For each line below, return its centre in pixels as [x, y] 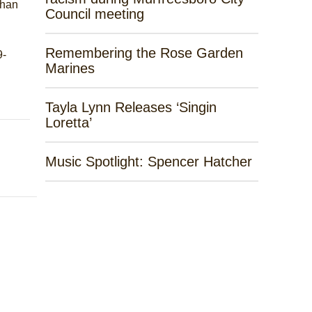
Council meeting [94, 14]
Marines [70, 68]
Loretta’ [68, 123]
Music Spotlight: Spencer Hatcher [148, 162]
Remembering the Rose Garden [144, 53]
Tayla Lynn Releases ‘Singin [131, 107]
